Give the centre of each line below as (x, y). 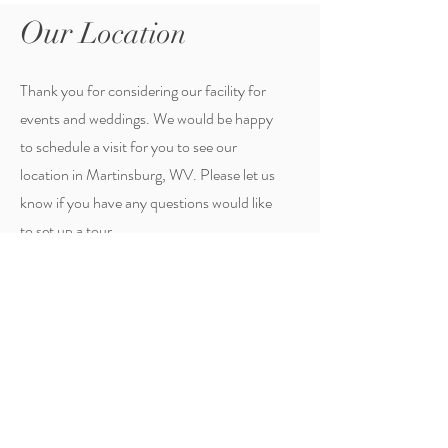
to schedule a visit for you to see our (128, 146)
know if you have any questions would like (146, 202)
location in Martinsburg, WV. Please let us (147, 174)
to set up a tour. (68, 230)
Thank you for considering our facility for (143, 90)
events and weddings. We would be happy (146, 118)
